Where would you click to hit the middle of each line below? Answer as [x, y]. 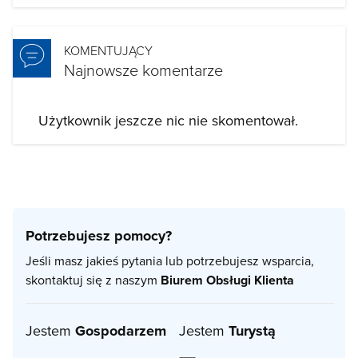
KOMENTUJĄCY [108, 51]
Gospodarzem [121, 331]
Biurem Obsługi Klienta [227, 280]
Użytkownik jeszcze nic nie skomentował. [168, 121]
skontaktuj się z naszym [93, 280]
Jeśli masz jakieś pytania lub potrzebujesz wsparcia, [170, 261]
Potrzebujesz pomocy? [99, 236]
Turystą [252, 331]
